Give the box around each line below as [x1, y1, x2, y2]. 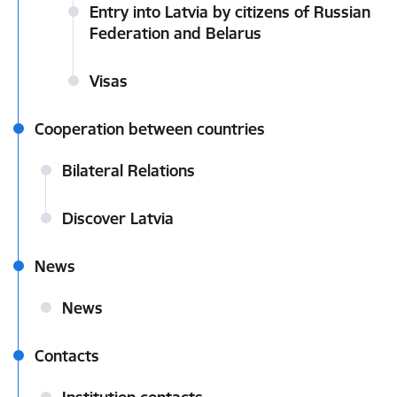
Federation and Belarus [90, 23, 261, 43]
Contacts [35, 346, 99, 366]
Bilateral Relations [62, 160, 195, 181]
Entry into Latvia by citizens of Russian [90, 2, 370, 22]
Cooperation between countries [35, 119, 265, 139]
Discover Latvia [62, 208, 174, 229]
